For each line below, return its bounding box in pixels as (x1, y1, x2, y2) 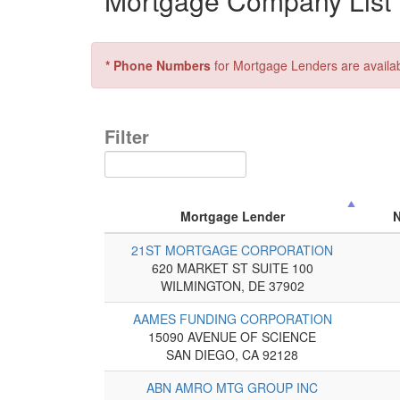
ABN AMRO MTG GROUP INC (146, 378, 318, 396)
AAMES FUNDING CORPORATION (132, 309, 332, 328)
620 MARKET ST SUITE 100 (151, 258, 313, 277)
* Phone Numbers (105, 56, 211, 74)
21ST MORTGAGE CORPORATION (131, 240, 333, 259)
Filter (104, 123, 149, 149)
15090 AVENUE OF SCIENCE (148, 327, 316, 346)
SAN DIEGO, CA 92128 (166, 345, 298, 363)
